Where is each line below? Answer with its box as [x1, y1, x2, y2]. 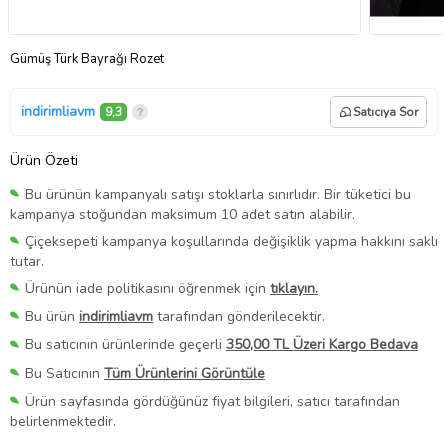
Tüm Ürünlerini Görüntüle [104, 363, 265, 383]
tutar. [10, 252, 44, 272]
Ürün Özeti [10, 150, 78, 170]
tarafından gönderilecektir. [153, 307, 325, 327]
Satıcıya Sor [353, 103, 418, 120]
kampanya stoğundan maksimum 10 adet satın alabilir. [10, 205, 355, 225]
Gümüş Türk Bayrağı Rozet [10, 49, 164, 68]
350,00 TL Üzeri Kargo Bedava [226, 335, 418, 355]
